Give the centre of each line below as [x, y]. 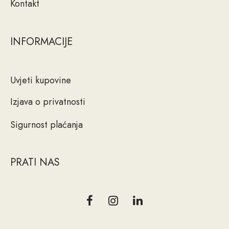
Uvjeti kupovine [41, 80]
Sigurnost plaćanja [47, 124]
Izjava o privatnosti [48, 102]
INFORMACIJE [41, 41]
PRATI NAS [35, 163]
